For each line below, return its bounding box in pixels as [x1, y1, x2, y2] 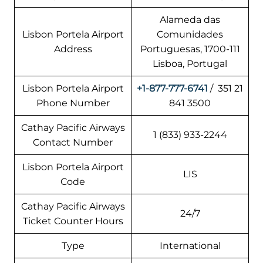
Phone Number [36, 97, 110, 109]
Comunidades [157, 29, 223, 41]
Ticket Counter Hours [22, 215, 123, 227]
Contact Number [33, 137, 113, 149]
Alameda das [160, 14, 220, 26]
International [159, 240, 221, 252]
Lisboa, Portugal [153, 58, 227, 70]
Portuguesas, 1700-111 [140, 43, 240, 55]
